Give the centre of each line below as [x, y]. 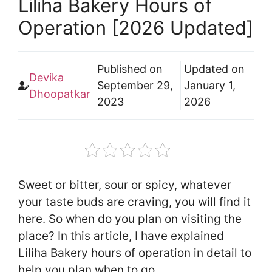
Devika [46, 77]
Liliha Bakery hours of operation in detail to [135, 253]
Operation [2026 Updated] [136, 28]
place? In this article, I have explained [121, 236]
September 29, [135, 86]
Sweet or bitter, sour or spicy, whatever [125, 185]
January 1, [210, 86]
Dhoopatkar [60, 93]
